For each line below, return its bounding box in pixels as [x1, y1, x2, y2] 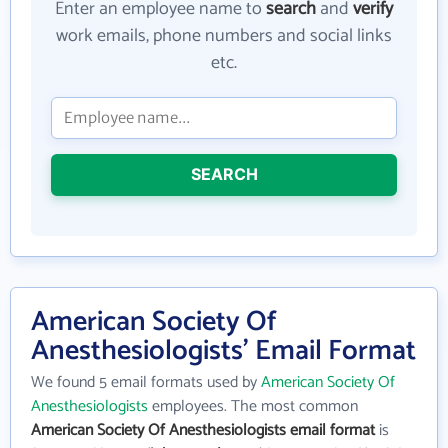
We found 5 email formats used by [31, 368, 261, 396]
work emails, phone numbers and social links [56, 20, 392, 51]
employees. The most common [148, 392, 358, 420]
